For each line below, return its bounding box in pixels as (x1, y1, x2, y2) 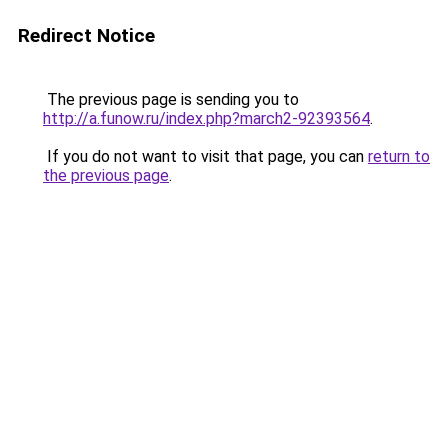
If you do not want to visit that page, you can (43, 147, 368, 166)
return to (368, 147, 430, 166)
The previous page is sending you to (43, 90, 299, 109)
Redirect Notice (18, 24, 155, 47)
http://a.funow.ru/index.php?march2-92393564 (43, 109, 370, 128)
